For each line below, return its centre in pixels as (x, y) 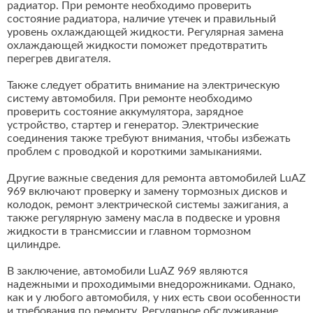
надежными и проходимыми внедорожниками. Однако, (151, 285)
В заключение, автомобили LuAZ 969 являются (128, 271)
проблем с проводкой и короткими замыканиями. (134, 152)
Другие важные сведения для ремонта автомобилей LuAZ (156, 179)
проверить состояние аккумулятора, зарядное (125, 112)
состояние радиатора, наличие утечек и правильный (141, 19)
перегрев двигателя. (59, 59)
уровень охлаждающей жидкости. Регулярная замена (145, 32)
